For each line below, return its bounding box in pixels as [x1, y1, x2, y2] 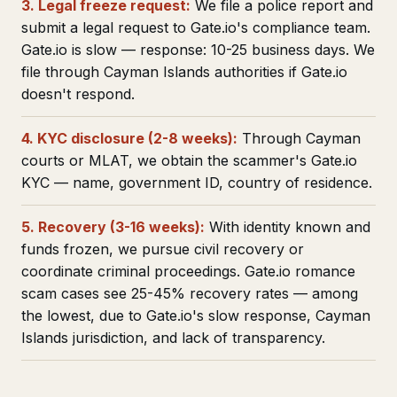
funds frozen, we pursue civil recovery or [21, 240, 304, 258]
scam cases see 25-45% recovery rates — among [21, 284, 358, 302]
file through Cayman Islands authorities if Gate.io [21, 63, 347, 81]
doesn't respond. [21, 85, 135, 103]
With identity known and [205, 218, 370, 236]
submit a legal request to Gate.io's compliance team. [21, 19, 370, 36]
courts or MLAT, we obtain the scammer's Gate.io [21, 152, 357, 169]
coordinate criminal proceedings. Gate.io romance [21, 262, 355, 280]
